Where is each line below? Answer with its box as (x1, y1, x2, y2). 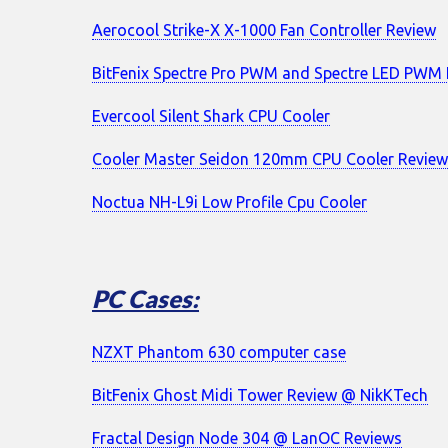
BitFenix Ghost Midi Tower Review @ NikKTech (92, 386, 428, 405)
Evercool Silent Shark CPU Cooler (92, 107, 330, 126)
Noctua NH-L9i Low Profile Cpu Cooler (92, 193, 367, 212)
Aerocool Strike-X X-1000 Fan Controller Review (92, 21, 436, 40)
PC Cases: (92, 284, 199, 314)
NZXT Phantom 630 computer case (92, 343, 346, 362)
